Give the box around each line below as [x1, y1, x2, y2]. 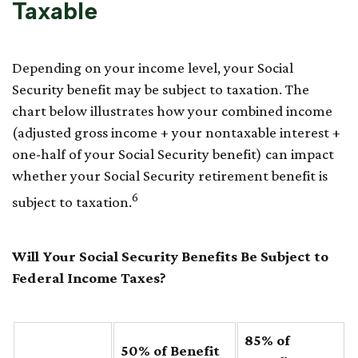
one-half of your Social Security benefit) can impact [12, 145, 334, 163]
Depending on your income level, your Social [12, 59, 293, 77]
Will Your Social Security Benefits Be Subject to [12, 247, 328, 265]
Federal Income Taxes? [12, 268, 166, 286]
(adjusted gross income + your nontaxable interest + [12, 124, 340, 141]
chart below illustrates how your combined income [12, 102, 332, 120]
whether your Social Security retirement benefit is [12, 167, 328, 185]
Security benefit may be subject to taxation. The [12, 81, 309, 98]
